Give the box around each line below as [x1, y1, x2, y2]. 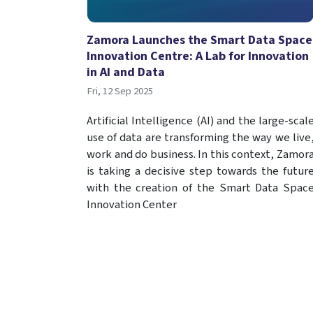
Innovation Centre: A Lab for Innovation [87, 47, 309, 65]
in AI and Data [87, 63, 165, 81]
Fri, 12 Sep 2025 [87, 83, 153, 99]
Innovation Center [87, 196, 177, 213]
